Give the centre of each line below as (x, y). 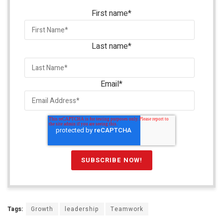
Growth (42, 209)
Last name (110, 47)
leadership (82, 209)
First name (110, 14)
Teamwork (127, 209)
